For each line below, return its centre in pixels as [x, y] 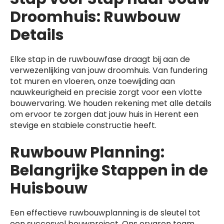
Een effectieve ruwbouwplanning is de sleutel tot [105, 213]
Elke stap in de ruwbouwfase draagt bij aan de [100, 59]
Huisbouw [49, 188]
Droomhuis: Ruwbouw [95, 17]
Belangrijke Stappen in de [109, 170]
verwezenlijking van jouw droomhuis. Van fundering [109, 70]
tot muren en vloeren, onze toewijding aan [92, 81]
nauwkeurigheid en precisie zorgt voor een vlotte [106, 92]
